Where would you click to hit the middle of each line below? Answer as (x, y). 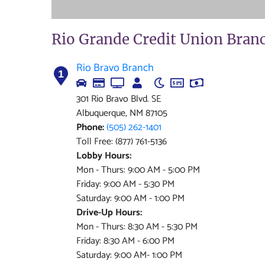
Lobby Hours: (104, 156)
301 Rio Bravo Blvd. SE (119, 99)
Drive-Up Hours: (109, 213)
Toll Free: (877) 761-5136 (122, 142)
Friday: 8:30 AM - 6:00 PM (125, 241)
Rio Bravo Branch (115, 68)
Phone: (90, 127)
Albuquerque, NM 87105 (122, 113)
